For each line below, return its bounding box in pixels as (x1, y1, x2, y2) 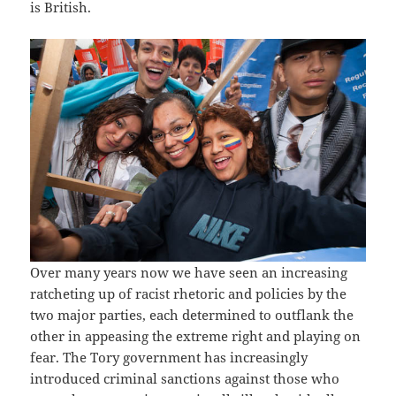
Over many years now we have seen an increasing (30, 263, 348, 281)
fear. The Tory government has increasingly (30, 347, 308, 366)
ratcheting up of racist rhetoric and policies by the (30, 284, 347, 302)
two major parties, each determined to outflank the (30, 305, 354, 324)
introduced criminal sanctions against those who (30, 369, 340, 387)
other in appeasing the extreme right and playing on (30, 326, 362, 345)
